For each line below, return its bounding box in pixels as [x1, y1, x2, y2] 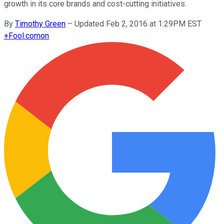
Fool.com [8, 30, 40, 40]
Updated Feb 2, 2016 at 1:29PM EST [74, 18, 201, 28]
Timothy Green [15, 18, 65, 28]
